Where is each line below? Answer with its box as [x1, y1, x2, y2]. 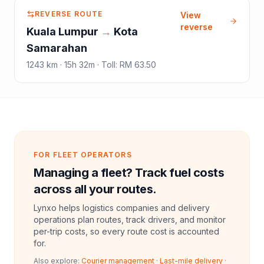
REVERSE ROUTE [35, 9, 103, 18]
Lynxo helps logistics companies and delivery [34, 202, 210, 213]
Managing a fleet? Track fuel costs [34, 165, 224, 180]
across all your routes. [34, 181, 157, 196]
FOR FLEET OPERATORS [34, 150, 132, 159]
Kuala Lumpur [27, 25, 98, 38]
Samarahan [27, 41, 87, 54]
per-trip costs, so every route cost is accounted [34, 226, 219, 236]
